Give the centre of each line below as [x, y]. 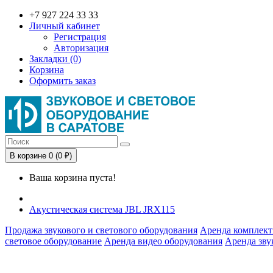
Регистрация [80, 37]
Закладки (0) [55, 59]
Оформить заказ [62, 81]
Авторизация [81, 48]
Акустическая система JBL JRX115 [102, 209]
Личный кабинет [65, 26]
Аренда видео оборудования [163, 241]
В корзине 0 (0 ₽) [41, 156]
